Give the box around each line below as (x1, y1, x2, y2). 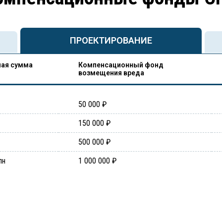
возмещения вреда (78, 69, 144, 77)
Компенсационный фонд (78, 61, 164, 69)
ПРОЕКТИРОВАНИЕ (69, 35, 152, 46)
